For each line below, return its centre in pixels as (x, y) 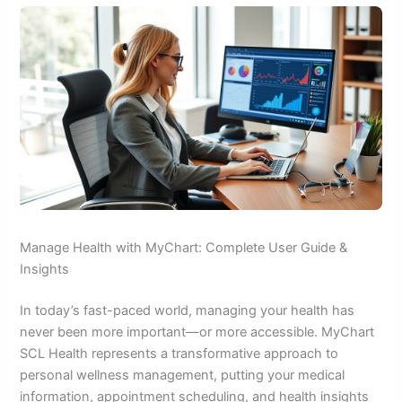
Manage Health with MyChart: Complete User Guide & (184, 247)
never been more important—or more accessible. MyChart (197, 332)
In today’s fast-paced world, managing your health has (188, 310)
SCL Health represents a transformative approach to (179, 353)
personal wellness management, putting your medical (183, 375)
